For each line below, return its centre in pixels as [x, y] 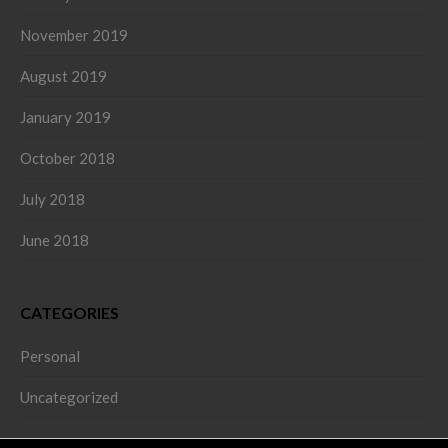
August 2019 [63, 75]
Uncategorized [69, 396]
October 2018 [67, 157]
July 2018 [52, 198]
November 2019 [74, 34]
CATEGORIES [69, 312]
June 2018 [54, 239]
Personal [50, 355]
